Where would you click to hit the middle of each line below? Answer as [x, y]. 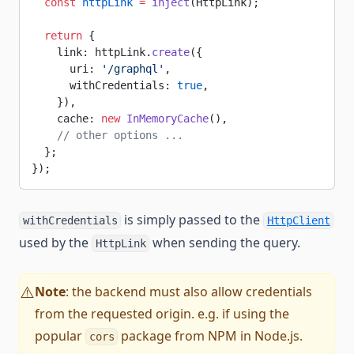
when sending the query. [225, 243]
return [57, 36]
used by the [55, 243]
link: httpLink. [92, 52]
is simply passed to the [192, 220]
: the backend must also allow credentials [189, 292]
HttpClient [298, 220]
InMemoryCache [164, 119]
